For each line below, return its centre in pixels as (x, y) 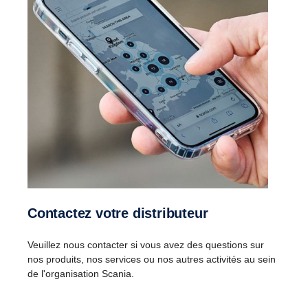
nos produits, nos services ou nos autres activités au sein (152, 260)
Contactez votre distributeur (122, 213)
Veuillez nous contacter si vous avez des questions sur (146, 245)
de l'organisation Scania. (81, 274)
